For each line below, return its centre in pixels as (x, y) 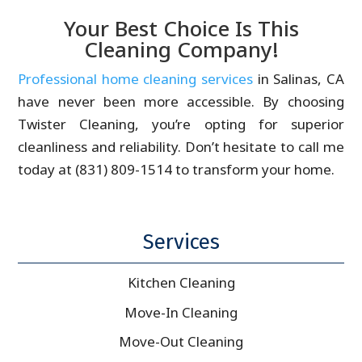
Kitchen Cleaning (181, 283)
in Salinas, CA (299, 79)
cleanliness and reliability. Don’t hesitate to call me (181, 147)
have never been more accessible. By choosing (181, 102)
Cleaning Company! (181, 50)
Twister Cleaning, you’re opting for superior (181, 124)
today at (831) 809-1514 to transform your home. (177, 170)
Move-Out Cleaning (181, 342)
